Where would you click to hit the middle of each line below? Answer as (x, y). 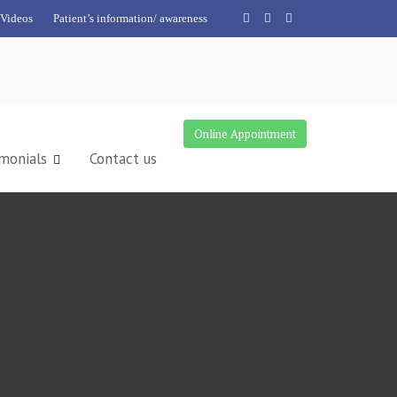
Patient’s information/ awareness (130, 18)
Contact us (123, 158)
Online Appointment (245, 134)
